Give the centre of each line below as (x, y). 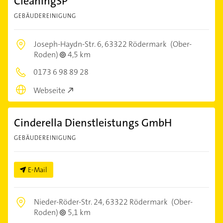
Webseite (49, 90)
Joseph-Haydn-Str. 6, (69, 44)
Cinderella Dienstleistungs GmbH (93, 122)
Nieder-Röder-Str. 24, (70, 202)
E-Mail (38, 169)
